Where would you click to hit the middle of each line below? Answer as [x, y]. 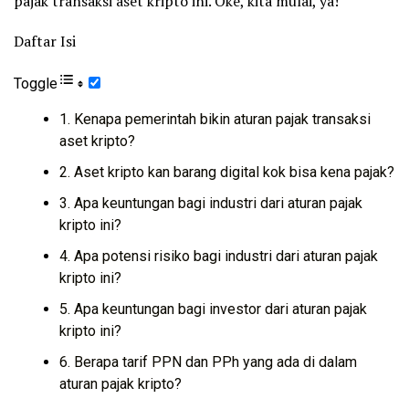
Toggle [36, 83]
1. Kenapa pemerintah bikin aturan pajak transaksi [215, 119]
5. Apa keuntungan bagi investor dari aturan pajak [213, 309]
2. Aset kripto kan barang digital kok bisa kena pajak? [227, 172]
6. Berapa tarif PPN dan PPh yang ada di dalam [208, 362]
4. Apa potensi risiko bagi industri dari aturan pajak [219, 256]
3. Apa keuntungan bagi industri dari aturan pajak [211, 203]
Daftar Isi [45, 41]
